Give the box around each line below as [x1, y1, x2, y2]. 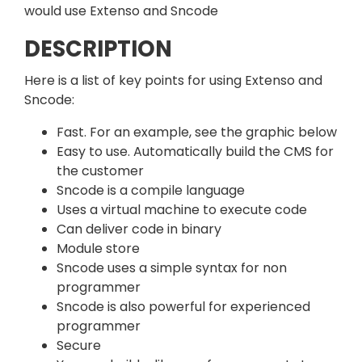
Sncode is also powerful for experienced [57, 297, 310, 316]
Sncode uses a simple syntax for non [57, 258, 287, 277]
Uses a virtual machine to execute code [57, 200, 307, 219]
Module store [57, 238, 140, 258]
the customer [57, 161, 144, 180]
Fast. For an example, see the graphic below [57, 122, 337, 141]
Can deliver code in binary [57, 219, 221, 238]
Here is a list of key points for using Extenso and [24, 70, 322, 90]
